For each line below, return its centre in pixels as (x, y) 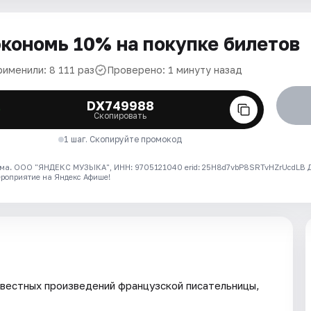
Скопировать (120, 116)
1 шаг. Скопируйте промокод (123, 139)
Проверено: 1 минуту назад (175, 70)
